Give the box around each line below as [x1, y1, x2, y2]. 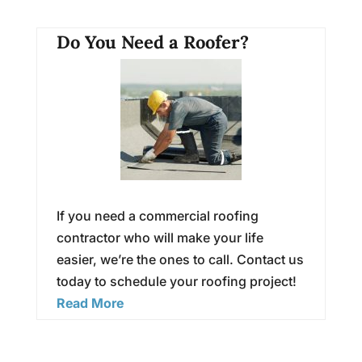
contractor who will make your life [56, 229, 263, 246]
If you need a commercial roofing [56, 207, 259, 224]
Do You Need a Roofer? [56, 30, 249, 53]
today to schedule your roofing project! [56, 272, 297, 289]
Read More [56, 294, 124, 311]
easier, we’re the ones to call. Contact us [56, 250, 304, 267]
